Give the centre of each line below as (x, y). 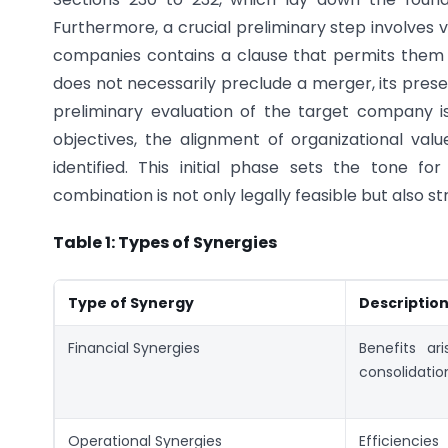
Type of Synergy (131, 302)
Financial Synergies (134, 347)
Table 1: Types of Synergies (165, 242)
